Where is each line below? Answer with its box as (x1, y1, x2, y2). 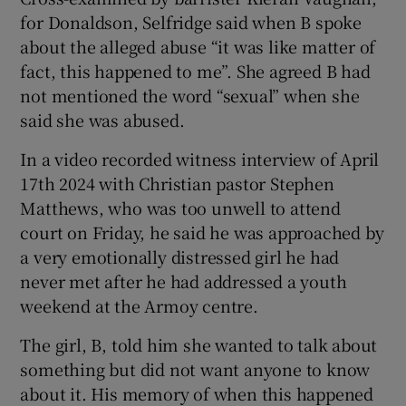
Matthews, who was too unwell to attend (20, 195, 341, 219)
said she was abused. (20, 107, 185, 131)
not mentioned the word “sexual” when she (20, 82, 360, 107)
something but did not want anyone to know (20, 356, 371, 381)
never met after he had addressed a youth (20, 268, 347, 293)
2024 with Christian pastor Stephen (54, 170, 334, 195)
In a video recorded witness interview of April (20, 146, 380, 170)
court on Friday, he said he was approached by (20, 219, 384, 244)
